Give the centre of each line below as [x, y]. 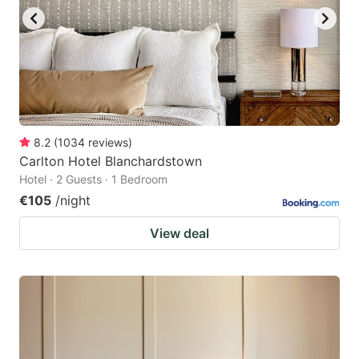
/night [73, 200]
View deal [179, 233]
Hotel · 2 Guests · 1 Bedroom [93, 179]
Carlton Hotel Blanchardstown [111, 161]
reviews [108, 142]
